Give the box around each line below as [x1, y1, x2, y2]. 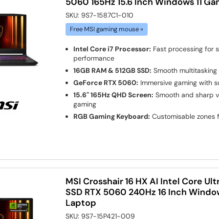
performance [73, 53, 115, 63]
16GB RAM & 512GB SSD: [73, 66, 152, 75]
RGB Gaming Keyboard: [73, 111, 151, 121]
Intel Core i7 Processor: [73, 44, 152, 53]
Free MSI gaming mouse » [70, 25, 144, 33]
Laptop [66, 197, 97, 208]
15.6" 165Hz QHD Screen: [73, 90, 154, 99]
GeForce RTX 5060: [73, 78, 139, 87]
